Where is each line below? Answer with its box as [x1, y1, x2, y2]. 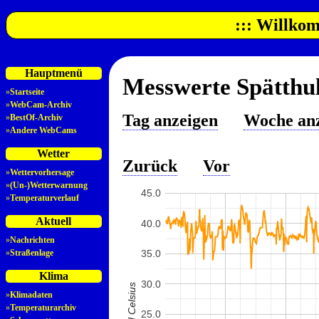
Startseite [10, 87, 44, 98]
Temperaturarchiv [10, 303, 76, 313]
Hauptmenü [24, 67, 83, 80]
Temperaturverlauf [10, 193, 79, 204]
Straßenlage [10, 248, 53, 258]
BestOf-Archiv [10, 113, 63, 123]
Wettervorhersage [10, 167, 74, 178]
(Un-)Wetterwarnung [10, 180, 88, 191]
